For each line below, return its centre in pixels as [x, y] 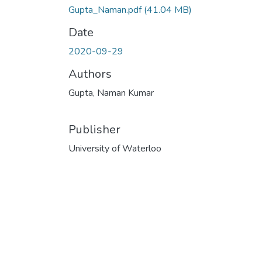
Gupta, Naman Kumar [111, 93]
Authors [90, 74]
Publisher [94, 129]
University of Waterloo [115, 148]
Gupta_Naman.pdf [106, 10]
